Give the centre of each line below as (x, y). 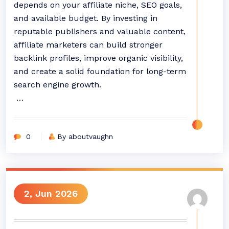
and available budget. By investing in (86, 18)
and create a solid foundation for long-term (100, 71)
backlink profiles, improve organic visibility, (98, 58)
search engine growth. (58, 85)
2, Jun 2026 (51, 193)
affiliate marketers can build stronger (88, 45)
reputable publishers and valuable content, (100, 31)
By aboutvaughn (85, 136)
